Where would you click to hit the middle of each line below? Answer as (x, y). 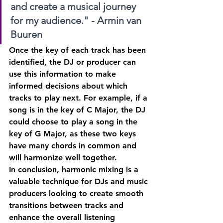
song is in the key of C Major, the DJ (78, 110)
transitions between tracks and (67, 205)
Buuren (26, 34)
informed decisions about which (69, 86)
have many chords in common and (74, 146)
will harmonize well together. (63, 158)
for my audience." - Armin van (77, 20)
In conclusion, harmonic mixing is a (75, 169)
